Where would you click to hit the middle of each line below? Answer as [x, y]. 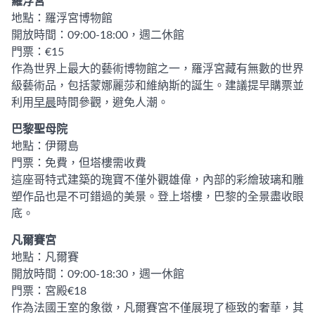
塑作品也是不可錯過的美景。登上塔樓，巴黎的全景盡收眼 [157, 197]
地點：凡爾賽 [45, 257]
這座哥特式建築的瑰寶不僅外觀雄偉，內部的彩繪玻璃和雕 [157, 180]
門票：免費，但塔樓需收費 [79, 163]
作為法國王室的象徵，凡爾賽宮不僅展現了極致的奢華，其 [157, 308]
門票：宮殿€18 [49, 291]
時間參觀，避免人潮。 [112, 103]
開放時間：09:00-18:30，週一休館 [98, 274]
